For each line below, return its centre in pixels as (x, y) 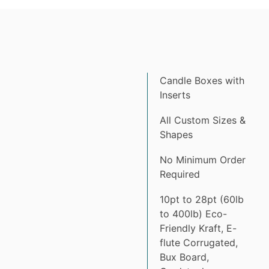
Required (180, 174)
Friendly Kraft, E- (198, 228)
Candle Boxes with (202, 80)
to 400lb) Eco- (193, 213)
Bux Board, (184, 257)
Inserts (175, 95)
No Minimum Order (203, 159)
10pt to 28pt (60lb (202, 199)
